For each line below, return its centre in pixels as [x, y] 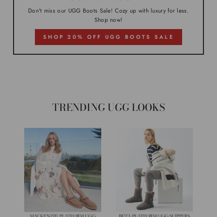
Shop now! [108, 19]
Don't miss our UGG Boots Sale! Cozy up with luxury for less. [108, 10]
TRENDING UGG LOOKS [108, 107]
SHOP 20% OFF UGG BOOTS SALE [108, 37]
